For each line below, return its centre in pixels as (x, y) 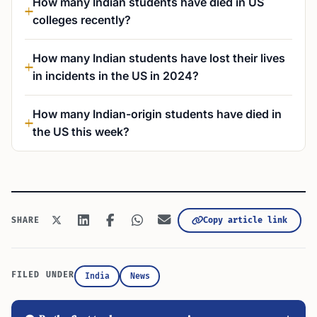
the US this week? (81, 132)
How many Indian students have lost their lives (159, 58)
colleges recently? (82, 20)
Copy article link (245, 220)
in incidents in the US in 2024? (116, 76)
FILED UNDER (43, 275)
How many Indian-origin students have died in (157, 114)
